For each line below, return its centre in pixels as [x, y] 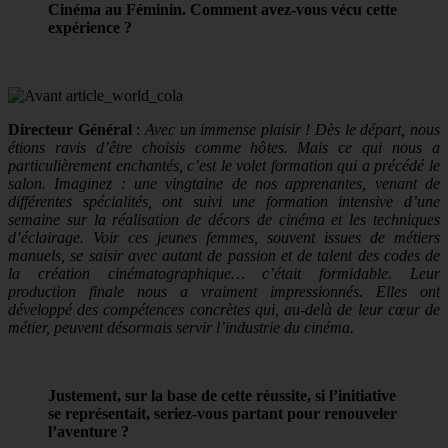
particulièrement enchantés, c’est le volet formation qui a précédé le [224, 166]
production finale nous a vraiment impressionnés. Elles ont [224, 292]
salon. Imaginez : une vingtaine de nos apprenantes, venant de [224, 184]
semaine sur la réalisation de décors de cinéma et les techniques [224, 220]
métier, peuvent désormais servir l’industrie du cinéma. [181, 328]
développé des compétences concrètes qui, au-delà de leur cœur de [224, 310]
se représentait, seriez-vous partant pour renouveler [222, 414]
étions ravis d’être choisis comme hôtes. [148, 148]
